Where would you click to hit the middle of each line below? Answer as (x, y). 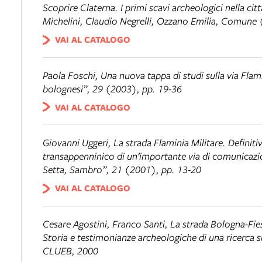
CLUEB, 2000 (70, 250)
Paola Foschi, (72, 75)
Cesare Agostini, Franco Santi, (106, 223)
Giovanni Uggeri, (78, 143)
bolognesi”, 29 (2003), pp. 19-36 (112, 88)
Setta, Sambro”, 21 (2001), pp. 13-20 (122, 170)
